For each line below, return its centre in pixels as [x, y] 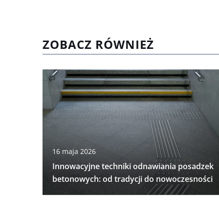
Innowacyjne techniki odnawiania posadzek [133, 166]
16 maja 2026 [74, 152]
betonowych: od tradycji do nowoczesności [132, 179]
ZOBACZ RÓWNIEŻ [98, 44]
